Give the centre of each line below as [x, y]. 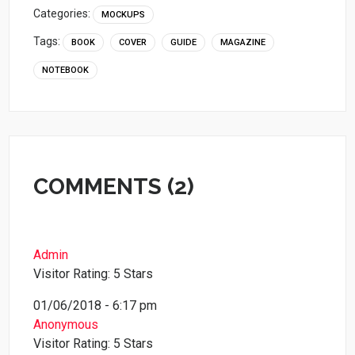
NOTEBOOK [66, 71]
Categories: [63, 14]
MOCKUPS [124, 15]
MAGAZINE [243, 43]
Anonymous [66, 325]
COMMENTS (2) [114, 187]
